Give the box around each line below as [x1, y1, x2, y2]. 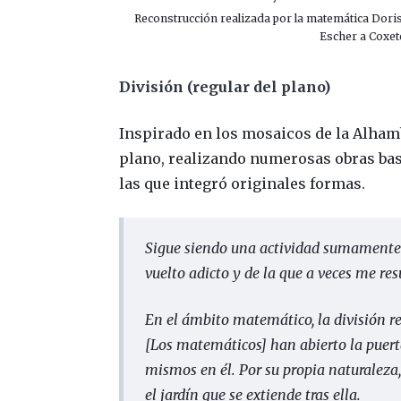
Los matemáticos [150, 335, 261, 354]
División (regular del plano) [119, 77, 331, 96]
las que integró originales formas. [119, 174, 366, 192]
